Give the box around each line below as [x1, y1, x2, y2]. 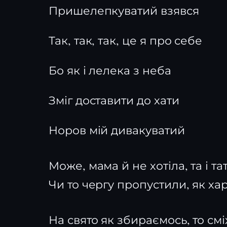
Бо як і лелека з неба [49, 63, 171, 78]
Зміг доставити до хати [49, 93, 179, 107]
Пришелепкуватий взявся [49, 3, 199, 18]
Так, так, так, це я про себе [49, 33, 203, 48]
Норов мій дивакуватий [49, 123, 185, 137]
